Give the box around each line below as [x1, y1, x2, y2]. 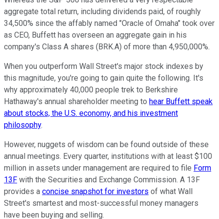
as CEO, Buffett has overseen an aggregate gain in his [4, 30, 187, 40]
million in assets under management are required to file [4, 163, 194, 173]
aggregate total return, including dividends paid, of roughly [4, 6, 201, 16]
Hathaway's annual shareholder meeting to [4, 96, 149, 106]
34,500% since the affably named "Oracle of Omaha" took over [4, 18, 215, 28]
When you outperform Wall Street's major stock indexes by [4, 61, 203, 71]
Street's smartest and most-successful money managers [4, 198, 198, 208]
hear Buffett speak [149, 96, 213, 106]
